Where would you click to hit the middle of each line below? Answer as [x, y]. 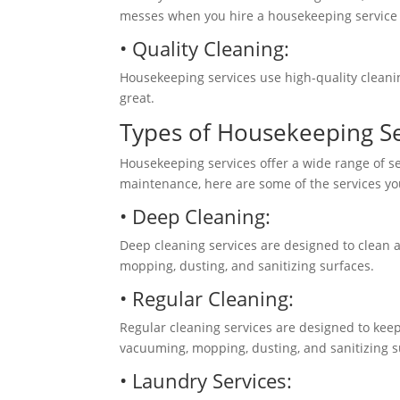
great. [139, 98]
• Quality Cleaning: [208, 48]
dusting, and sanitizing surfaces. [277, 266]
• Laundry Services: [209, 380]
